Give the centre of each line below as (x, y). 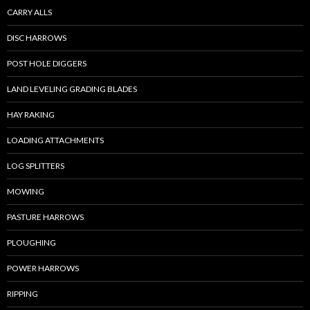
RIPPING (22, 294)
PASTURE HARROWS (45, 217)
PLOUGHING (31, 243)
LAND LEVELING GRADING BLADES (72, 89)
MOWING (26, 192)
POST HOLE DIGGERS (47, 64)
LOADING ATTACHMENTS (55, 140)
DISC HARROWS (37, 38)
